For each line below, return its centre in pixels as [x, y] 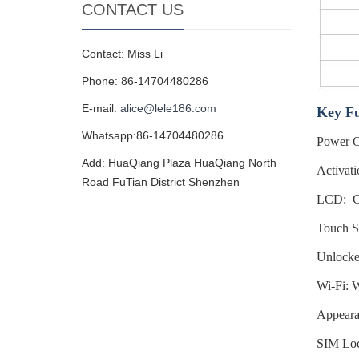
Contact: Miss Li [122, 54]
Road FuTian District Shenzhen [161, 182]
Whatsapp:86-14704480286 [153, 135]
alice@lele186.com [168, 108]
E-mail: [101, 108]
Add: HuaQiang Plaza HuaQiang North [179, 163]
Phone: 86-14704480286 [145, 81]
